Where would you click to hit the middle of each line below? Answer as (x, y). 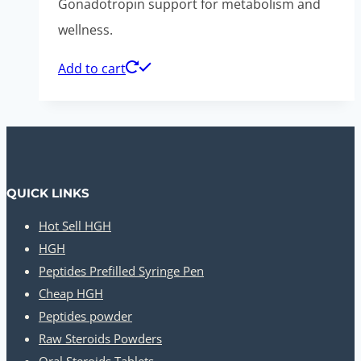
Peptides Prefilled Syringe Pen (121, 271)
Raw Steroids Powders (100, 339)
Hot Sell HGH (75, 226)
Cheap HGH (71, 294)
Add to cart (92, 68)
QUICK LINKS (48, 193)
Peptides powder (85, 316)
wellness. (85, 29)
